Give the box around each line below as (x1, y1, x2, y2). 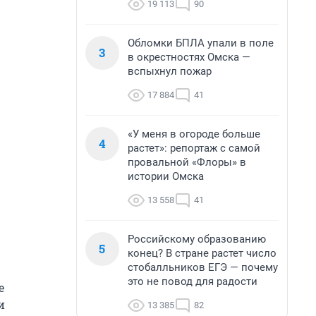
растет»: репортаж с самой (128, 142, 260, 154)
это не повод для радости (128, 275, 257, 288)
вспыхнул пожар (128, 65, 212, 78)
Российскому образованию (128, 233, 266, 245)
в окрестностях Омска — (128, 51, 250, 63)
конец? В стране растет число (128, 247, 276, 260)
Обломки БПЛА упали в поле (128, 37, 274, 49)
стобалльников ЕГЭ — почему (128, 261, 278, 274)
